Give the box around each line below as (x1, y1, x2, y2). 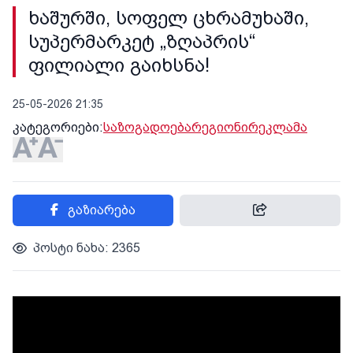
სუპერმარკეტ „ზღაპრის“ (28, 31, 255, 53)
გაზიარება (68, 203, 136, 217)
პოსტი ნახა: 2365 (33, 240, 140, 255)
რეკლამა (248, 120, 307, 135)
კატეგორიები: (13, 120, 103, 135)
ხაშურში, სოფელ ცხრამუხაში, (28, 7, 309, 29)
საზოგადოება (103, 120, 191, 135)
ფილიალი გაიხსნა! (28, 54, 210, 76)
